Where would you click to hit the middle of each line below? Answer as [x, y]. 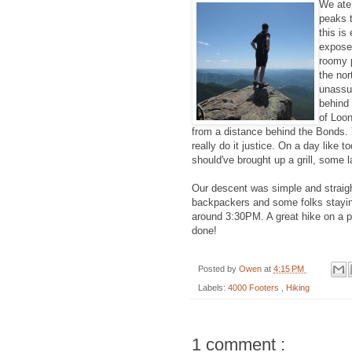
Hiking [298, 288]
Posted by [218, 268]
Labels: [213, 288]
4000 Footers [255, 288]
